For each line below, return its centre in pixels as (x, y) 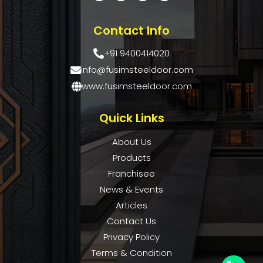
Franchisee (131, 173)
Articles (131, 205)
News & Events (131, 189)
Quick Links (131, 118)
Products (131, 157)
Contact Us (131, 221)
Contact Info (131, 30)
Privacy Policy (131, 237)
